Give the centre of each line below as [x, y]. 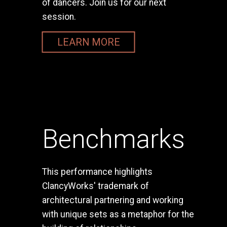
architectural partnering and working [112, 200]
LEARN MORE [88, 42]
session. [59, 16]
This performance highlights [97, 172]
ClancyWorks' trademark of [95, 186]
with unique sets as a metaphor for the [118, 215]
